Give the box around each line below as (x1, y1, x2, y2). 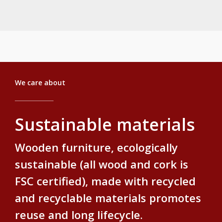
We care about (15, 78, 66, 88)
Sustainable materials (15, 113, 195, 136)
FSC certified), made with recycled (15, 173, 196, 189)
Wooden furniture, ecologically (15, 140, 178, 155)
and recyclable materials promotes (15, 190, 202, 206)
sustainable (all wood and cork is (15, 157, 189, 172)
